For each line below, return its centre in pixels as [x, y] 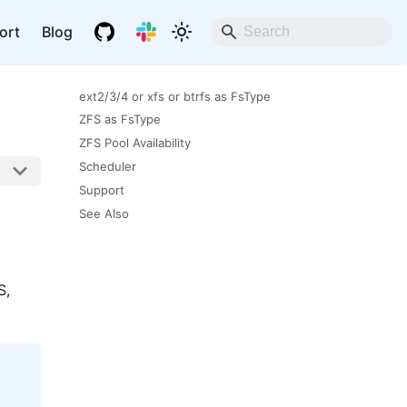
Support [101, 189]
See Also [104, 213]
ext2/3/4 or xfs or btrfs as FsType [174, 96]
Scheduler [107, 166]
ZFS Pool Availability [134, 143]
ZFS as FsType [119, 119]
